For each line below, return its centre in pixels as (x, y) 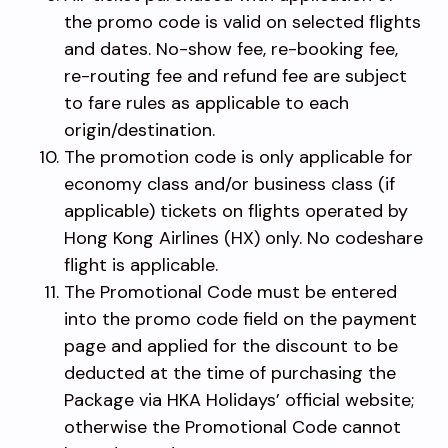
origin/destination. (139, 129)
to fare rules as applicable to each (206, 102)
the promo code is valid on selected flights (242, 21)
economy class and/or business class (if (229, 183)
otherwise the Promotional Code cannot (232, 426)
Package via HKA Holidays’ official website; (239, 399)
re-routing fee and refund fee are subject (235, 75)
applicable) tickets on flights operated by (236, 210)
